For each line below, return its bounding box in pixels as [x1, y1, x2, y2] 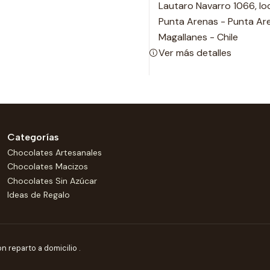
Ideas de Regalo [7, 189, 70, 201]
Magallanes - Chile [159, 30, 238, 43]
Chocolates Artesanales [7, 147, 102, 159]
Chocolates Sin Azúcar [7, 175, 97, 186]
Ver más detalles [159, 46, 231, 59]
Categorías [7, 131, 59, 143]
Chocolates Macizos [7, 161, 88, 172]
